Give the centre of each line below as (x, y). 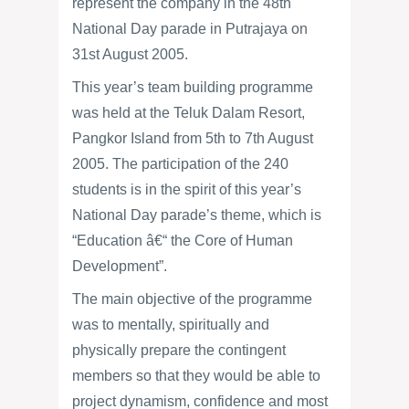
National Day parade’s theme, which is (197, 215)
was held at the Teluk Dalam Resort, (189, 113)
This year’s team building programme (193, 87)
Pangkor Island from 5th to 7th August (193, 138)
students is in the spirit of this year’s (187, 189)
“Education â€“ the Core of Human (183, 241)
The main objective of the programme (192, 299)
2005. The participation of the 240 (180, 164)
